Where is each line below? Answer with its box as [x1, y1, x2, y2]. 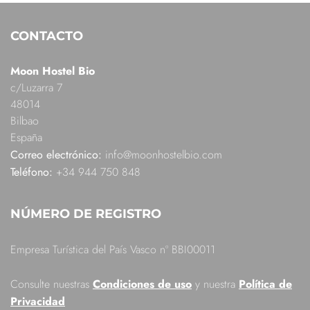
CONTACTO [10, 28, 83, 44]
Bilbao [10, 113, 39, 129]
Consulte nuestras [10, 276, 93, 293]
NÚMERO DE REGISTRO [10, 206, 161, 222]
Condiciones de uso [93, 276, 192, 293]
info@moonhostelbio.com [105, 147, 222, 163]
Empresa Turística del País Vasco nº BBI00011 [10, 241, 215, 258]
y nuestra [192, 276, 239, 293]
